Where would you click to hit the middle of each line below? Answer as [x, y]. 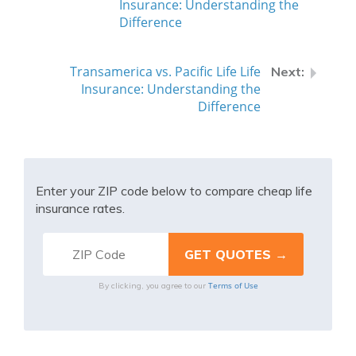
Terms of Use [233, 285]
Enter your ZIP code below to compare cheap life [174, 191]
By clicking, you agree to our [153, 286]
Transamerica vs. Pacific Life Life [165, 72]
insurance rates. [80, 208]
